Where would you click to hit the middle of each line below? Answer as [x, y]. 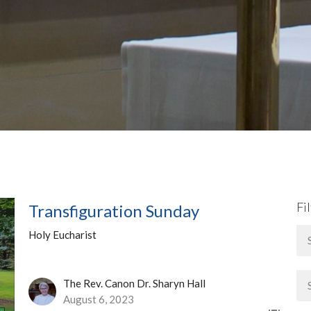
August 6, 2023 [98, 299]
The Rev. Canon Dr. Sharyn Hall [134, 283]
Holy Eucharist [62, 235]
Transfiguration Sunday [114, 211]
